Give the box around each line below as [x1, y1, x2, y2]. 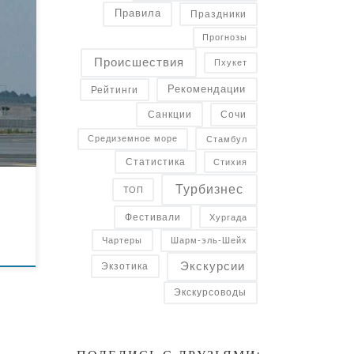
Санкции [147, 108, 192, 120]
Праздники [190, 8, 247, 20]
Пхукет [214, 57, 248, 67]
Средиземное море [88, 134, 179, 144]
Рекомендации [168, 84, 247, 96]
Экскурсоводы [174, 288, 247, 298]
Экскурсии [179, 260, 245, 273]
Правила [114, 8, 161, 20]
